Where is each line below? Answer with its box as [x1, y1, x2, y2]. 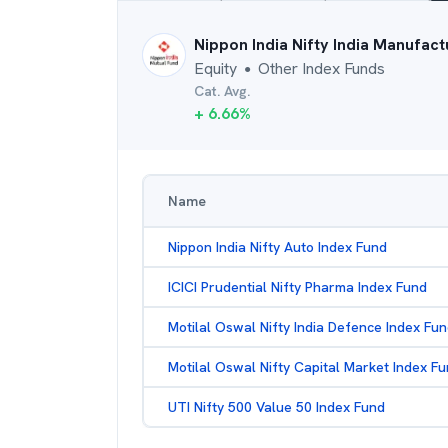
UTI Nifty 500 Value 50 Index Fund [168, 398, 385, 416]
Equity [194, 58, 237, 79]
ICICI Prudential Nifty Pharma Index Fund [168, 278, 427, 296]
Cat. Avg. [194, 82, 250, 100]
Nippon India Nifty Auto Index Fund [168, 238, 387, 256]
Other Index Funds [258, 58, 385, 79]
